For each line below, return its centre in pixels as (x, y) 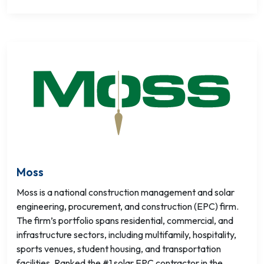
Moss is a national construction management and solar (126, 192)
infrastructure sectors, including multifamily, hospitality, (126, 235)
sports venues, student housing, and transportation (119, 249)
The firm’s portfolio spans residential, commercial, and (125, 220)
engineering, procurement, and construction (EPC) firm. (128, 206)
